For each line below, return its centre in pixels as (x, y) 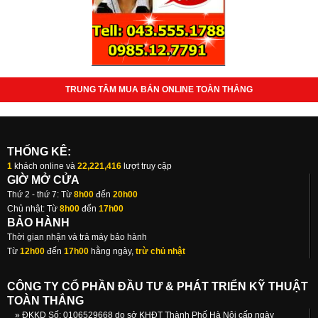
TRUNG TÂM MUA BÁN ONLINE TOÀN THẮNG (159, 90)
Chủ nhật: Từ (32, 209)
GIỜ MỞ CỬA (43, 180)
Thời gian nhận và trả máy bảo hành (77, 237)
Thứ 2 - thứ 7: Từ (39, 195)
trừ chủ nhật (160, 252)
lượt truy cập (147, 166)
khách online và (45, 166)
